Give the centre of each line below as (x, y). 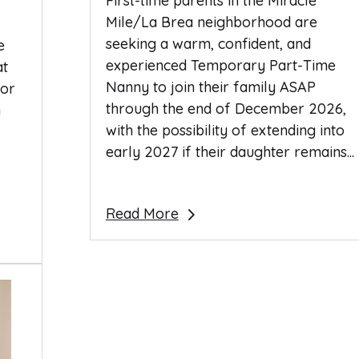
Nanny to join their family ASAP (210, 87)
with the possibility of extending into (225, 131)
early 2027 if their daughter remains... (230, 152)
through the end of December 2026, (226, 109)
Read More (142, 214)
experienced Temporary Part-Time (220, 66)
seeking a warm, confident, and (208, 44)
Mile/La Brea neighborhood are (211, 22)
